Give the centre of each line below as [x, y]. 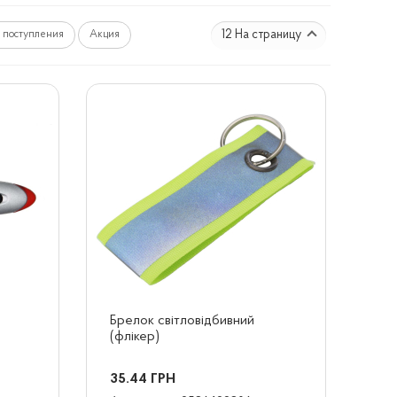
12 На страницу [263, 35]
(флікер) [134, 337]
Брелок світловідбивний [182, 321]
